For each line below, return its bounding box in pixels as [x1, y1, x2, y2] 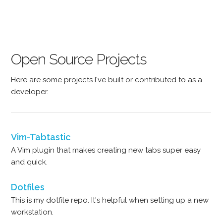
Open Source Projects [11, 51, 147, 68]
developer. [11, 87, 49, 96]
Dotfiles [11, 182, 45, 192]
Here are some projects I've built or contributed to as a [11, 75, 203, 84]
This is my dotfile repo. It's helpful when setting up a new [11, 196, 209, 205]
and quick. [11, 158, 48, 166]
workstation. [11, 208, 54, 217]
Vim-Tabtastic [11, 132, 71, 142]
